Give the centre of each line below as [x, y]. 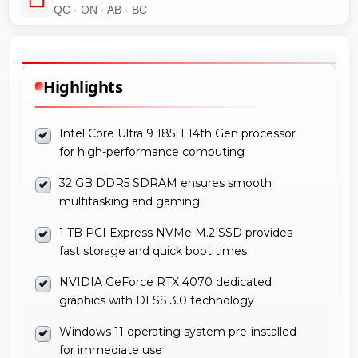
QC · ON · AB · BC [100, 9]
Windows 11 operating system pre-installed [178, 331]
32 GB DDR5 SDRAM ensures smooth [165, 183]
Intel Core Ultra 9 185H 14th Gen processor [177, 133]
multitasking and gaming [129, 201]
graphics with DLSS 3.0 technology [157, 300]
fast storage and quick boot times [153, 251]
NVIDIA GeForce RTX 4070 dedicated [165, 282]
